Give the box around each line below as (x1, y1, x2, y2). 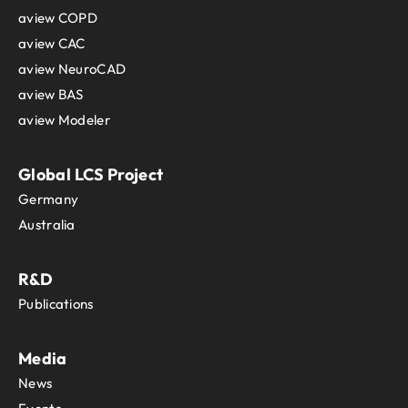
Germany (18, 190, 79, 209)
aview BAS (18, 86, 84, 104)
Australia (18, 216, 76, 234)
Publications (18, 295, 94, 313)
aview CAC (18, 35, 86, 53)
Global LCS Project (18, 164, 164, 186)
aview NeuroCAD (18, 60, 127, 78)
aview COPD (18, 9, 97, 27)
